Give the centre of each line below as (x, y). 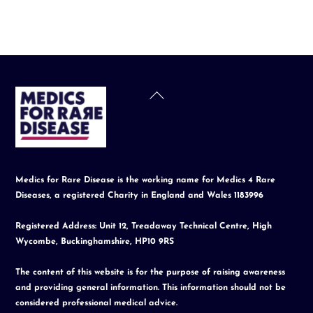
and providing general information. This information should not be (151, 288)
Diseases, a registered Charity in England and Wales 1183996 (140, 196)
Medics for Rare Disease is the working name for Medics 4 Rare (146, 181)
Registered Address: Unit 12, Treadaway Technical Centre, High (144, 227)
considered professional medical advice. (97, 304)
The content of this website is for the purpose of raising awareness (151, 273)
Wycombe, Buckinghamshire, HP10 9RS (95, 242)
